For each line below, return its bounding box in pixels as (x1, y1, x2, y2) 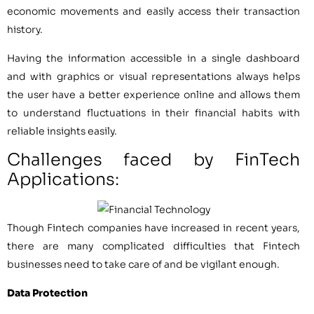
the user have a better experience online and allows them (7, 88, 300, 101)
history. (7, 23, 43, 36)
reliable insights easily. (7, 124, 117, 137)
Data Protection (7, 286, 88, 299)
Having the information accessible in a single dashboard (7, 51, 300, 64)
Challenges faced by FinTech (7, 149, 300, 171)
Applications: (7, 169, 119, 191)
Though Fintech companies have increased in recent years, (7, 221, 300, 235)
